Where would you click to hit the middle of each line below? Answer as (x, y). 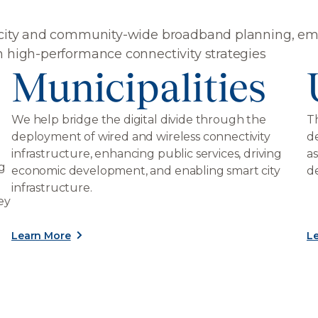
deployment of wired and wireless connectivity (141, 137)
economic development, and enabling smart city (146, 171)
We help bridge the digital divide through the (139, 120)
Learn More (41, 235)
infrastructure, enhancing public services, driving (147, 154)
